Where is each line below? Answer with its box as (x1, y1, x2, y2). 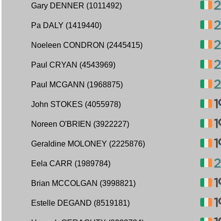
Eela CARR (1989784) (31, 159, 110, 168)
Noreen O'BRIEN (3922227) (31, 120, 129, 128)
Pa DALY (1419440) (31, 21, 102, 30)
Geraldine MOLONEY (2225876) (31, 140, 145, 148)
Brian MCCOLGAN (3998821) (31, 179, 136, 187)
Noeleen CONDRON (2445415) (31, 41, 143, 49)
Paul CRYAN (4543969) (31, 61, 115, 69)
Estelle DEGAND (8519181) (31, 199, 130, 207)
